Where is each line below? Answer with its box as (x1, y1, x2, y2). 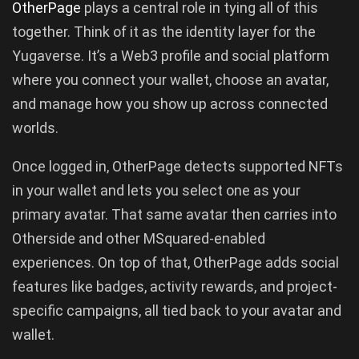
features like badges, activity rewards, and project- (12, 277, 337, 295)
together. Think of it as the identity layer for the (12, 22, 316, 40)
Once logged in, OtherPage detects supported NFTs (12, 157, 343, 175)
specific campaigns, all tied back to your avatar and (12, 301, 341, 319)
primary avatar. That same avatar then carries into (12, 205, 337, 223)
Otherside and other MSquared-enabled (12, 229, 265, 247)
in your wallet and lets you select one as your (12, 181, 301, 199)
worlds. (12, 119, 58, 136)
